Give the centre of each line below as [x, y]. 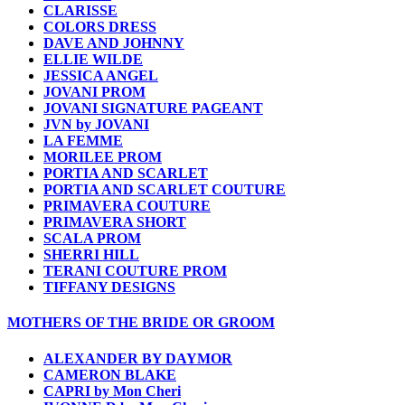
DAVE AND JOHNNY [114, 43]
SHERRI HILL [91, 255]
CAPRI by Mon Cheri [112, 391]
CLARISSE [80, 11]
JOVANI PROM [94, 92]
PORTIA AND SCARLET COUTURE [165, 190]
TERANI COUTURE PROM [135, 271]
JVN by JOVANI [96, 125]
